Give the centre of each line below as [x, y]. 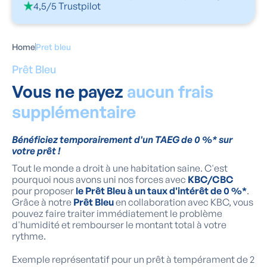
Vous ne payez [69, 92]
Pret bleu [53, 47]
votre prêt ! [36, 151]
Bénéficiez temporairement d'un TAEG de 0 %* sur [122, 140]
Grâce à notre [43, 202]
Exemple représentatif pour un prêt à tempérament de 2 [133, 260]
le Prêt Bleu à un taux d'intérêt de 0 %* [161, 191]
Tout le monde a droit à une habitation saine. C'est [120, 168]
